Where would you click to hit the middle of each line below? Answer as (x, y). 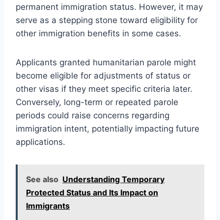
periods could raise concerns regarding (93, 115)
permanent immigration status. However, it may (109, 7)
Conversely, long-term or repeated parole (97, 102)
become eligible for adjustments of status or (103, 75)
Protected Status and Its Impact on (92, 192)
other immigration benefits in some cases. (98, 33)
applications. (41, 142)
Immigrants (48, 206)
